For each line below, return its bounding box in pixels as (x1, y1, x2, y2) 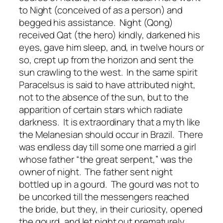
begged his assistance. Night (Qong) (19, 16, 174, 29)
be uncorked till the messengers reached (19, 190, 190, 204)
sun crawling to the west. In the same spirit (19, 66, 198, 79)
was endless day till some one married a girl (19, 140, 196, 154)
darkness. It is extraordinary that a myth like (19, 115, 201, 129)
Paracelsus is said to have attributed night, (19, 78, 196, 92)
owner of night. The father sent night (19, 165, 173, 179)
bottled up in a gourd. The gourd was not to (19, 178, 199, 191)
